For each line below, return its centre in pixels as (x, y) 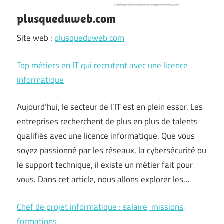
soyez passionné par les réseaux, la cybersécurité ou (112, 151)
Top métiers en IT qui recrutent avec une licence (102, 65)
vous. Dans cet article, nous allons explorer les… (103, 180)
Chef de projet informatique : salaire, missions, (101, 207)
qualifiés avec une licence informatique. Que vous (106, 136)
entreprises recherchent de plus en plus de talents (107, 122)
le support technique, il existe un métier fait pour (105, 165)
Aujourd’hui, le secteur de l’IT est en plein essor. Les (110, 107)
